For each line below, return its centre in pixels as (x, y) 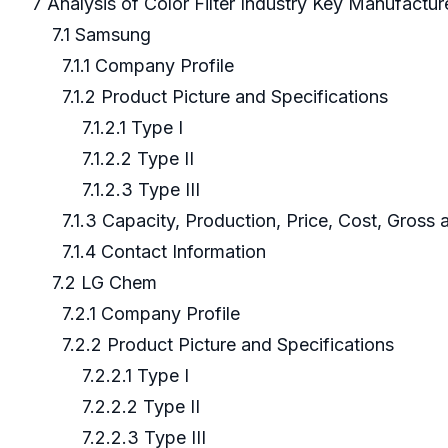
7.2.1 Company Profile (138, 314)
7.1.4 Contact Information (149, 252)
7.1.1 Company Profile (135, 66)
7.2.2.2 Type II (118, 407)
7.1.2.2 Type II (115, 159)
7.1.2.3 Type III (118, 190)
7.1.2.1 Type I (110, 128)
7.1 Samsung (94, 35)
